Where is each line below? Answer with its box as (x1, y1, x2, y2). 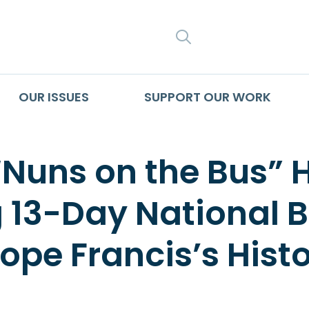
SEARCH (197, 26, 259, 48)
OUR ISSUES (18, 88, 89, 106)
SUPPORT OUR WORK (143, 88, 271, 106)
